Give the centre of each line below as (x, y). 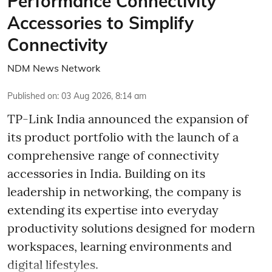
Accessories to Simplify (100, 23)
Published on (32, 96)
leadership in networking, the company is (124, 192)
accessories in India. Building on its (106, 173)
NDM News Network (54, 68)
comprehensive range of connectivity (113, 155)
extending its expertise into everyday (113, 210)
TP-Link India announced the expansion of (128, 119)
